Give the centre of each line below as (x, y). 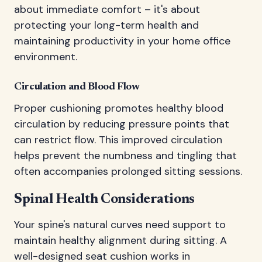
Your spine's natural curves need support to (120, 225)
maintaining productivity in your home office (122, 41)
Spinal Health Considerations (104, 200)
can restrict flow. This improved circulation (118, 140)
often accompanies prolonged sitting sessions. (128, 172)
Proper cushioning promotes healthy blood (119, 108)
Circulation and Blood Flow (77, 87)
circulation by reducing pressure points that (122, 124)
